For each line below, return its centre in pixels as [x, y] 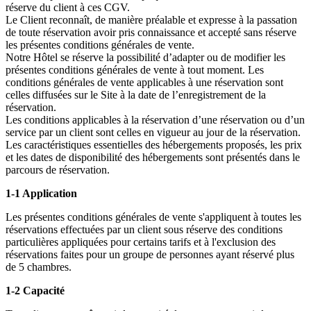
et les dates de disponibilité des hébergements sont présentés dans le [153, 158]
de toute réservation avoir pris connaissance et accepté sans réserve [151, 33]
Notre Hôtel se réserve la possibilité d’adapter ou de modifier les [145, 58]
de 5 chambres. [39, 267]
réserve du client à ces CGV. [68, 8]
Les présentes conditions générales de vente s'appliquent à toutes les [153, 217]
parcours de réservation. [58, 170]
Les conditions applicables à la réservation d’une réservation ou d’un [155, 120]
